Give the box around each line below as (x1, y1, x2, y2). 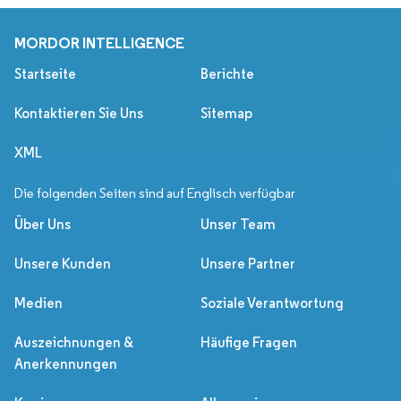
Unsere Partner (200, 255, 295, 273)
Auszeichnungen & (14, 334, 133, 352)
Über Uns (14, 216, 71, 234)
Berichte (200, 65, 254, 83)
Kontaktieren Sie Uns (14, 105, 143, 123)
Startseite (14, 65, 76, 83)
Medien (14, 294, 63, 312)
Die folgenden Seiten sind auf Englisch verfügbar (14, 185, 295, 202)
